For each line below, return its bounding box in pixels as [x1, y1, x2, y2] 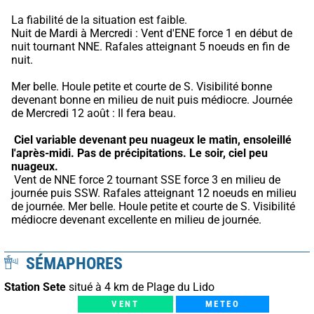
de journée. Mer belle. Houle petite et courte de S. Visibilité [11, 199, 295, 213]
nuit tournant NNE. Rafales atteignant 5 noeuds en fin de [11, 39, 289, 53]
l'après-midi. [11, 146, 74, 160]
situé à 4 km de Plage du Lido [66, 280, 214, 294]
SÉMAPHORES [22, 253, 123, 273]
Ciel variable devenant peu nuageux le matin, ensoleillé [14, 132, 292, 146]
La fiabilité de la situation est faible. [11, 13, 187, 27]
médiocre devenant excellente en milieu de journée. [11, 212, 261, 226]
